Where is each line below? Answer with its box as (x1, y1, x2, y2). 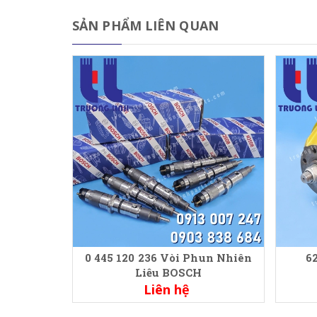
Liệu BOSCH (134, 265, 202, 279)
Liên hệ (143, 281, 190, 298)
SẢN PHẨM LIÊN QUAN (72, 17, 219, 34)
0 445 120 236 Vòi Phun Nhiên (84, 250, 253, 265)
